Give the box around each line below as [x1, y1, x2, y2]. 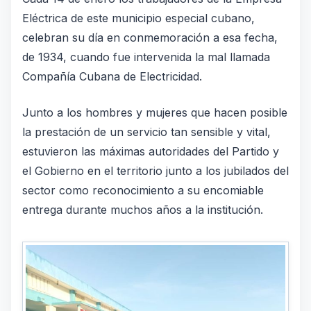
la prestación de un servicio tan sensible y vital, [22, 125, 271, 139]
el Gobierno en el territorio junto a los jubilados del [22, 164, 289, 178]
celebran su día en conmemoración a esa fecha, [22, 31, 278, 44]
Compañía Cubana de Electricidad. [22, 69, 202, 83]
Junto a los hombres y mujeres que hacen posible [22, 106, 287, 119]
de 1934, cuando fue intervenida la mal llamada [22, 50, 270, 64]
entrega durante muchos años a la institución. [22, 203, 263, 217]
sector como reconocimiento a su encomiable [22, 183, 264, 197]
